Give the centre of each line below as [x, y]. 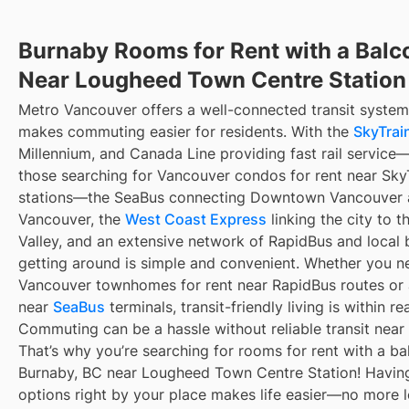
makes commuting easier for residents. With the [186, 131]
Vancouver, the [72, 219]
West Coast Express [196, 219]
